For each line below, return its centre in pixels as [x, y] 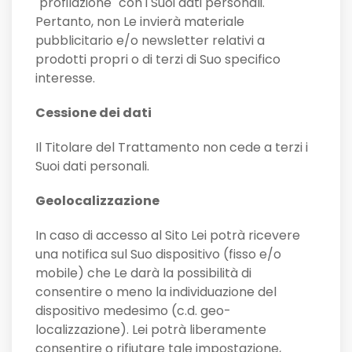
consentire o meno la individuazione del [156, 292]
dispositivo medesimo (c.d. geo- [133, 311]
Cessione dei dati [93, 113]
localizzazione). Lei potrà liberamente [151, 330]
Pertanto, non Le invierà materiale [140, 22]
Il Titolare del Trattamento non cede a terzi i [172, 148]
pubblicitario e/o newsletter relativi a [150, 41]
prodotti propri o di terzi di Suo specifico [158, 60]
